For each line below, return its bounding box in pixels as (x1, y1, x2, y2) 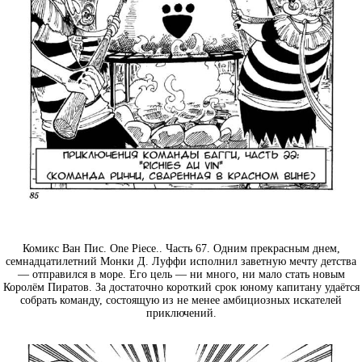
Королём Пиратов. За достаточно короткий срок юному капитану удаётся (2, 281, 360, 294)
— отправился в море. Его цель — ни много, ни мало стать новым (17, 268, 345, 281)
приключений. (145, 307, 217, 320)
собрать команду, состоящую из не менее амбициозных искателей (20, 294, 342, 307)
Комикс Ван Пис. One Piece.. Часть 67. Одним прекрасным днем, (22, 242, 340, 255)
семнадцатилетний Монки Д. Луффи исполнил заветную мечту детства (6, 255, 356, 268)
